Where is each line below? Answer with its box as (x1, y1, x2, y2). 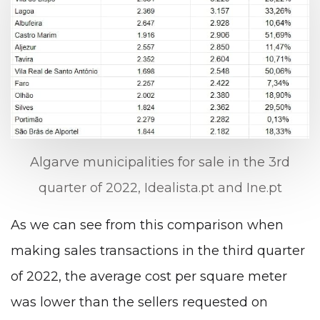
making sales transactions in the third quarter (11, 242, 305, 259)
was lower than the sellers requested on (11, 294, 268, 310)
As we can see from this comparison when (11, 216, 284, 233)
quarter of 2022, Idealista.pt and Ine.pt (38, 179, 282, 196)
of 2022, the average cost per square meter (11, 268, 287, 284)
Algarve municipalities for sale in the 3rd (30, 154, 290, 170)
